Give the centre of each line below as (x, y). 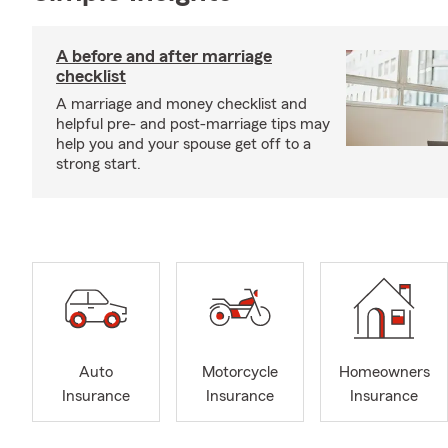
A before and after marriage (164, 56)
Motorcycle (240, 372)
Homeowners (384, 372)
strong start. (98, 164)
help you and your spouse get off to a (183, 144)
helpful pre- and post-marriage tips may (193, 124)
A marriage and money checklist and (181, 104)
